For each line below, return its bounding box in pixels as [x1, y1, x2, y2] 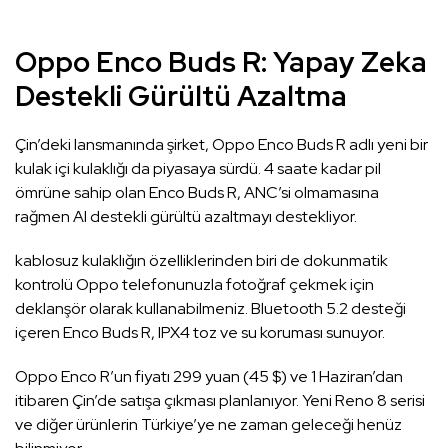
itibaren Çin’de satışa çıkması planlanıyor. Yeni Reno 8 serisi [15, 390, 425, 412]
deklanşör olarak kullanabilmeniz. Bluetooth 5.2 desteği [15, 298, 406, 320]
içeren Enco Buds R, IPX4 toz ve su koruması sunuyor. [15, 322, 385, 344]
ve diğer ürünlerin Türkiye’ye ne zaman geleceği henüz [15, 414, 402, 436]
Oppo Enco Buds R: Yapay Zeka [15, 43, 427, 82]
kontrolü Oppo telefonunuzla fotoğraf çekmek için [15, 274, 374, 296]
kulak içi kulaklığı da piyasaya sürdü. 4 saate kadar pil [15, 158, 381, 180]
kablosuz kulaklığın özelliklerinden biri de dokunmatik [15, 250, 388, 272]
